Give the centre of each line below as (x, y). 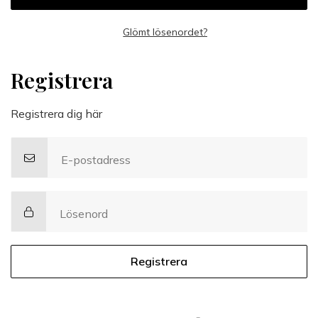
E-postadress (96, 160)
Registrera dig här (56, 114)
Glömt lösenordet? (165, 32)
